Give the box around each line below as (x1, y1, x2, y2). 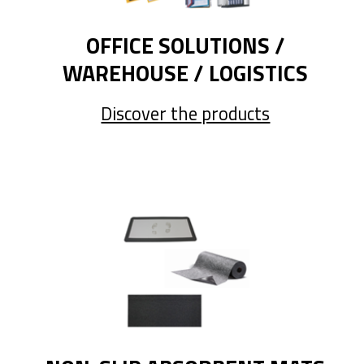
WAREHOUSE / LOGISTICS (63, 56, 309, 89)
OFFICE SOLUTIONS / (85, 28, 285, 62)
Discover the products (101, 100, 271, 128)
